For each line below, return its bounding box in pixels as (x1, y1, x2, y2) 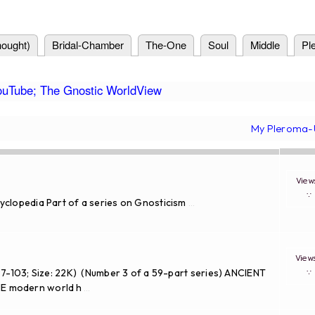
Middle (250, 37, 280, 53)
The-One (146, 37, 186, 53)
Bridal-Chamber (52, 37, 124, 53)
